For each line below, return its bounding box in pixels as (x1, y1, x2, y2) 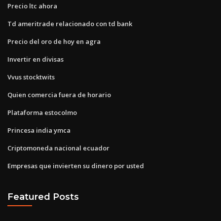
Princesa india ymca (7, 125, 71, 135)
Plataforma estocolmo (7, 108, 77, 117)
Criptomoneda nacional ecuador (7, 143, 110, 152)
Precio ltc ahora (7, 1, 57, 10)
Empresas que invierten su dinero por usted (7, 161, 144, 170)
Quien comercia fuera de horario (7, 90, 111, 99)
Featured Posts (7, 191, 79, 202)
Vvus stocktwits (7, 72, 55, 81)
